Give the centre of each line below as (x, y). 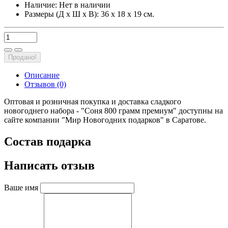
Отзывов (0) (45, 84)
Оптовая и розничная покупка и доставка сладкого (93, 102)
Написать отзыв (49, 166)
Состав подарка (48, 142)
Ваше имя (21, 188)
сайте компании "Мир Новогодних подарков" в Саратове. (105, 120)
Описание (42, 75)
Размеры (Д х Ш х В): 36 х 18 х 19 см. (89, 14)
